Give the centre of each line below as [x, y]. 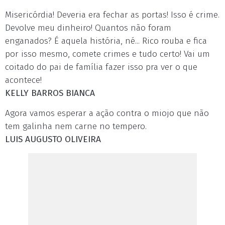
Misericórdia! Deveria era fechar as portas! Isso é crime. [112, 15]
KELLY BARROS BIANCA [50, 93]
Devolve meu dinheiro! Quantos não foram [88, 28]
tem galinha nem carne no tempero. [76, 126]
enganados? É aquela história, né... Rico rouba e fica [106, 41]
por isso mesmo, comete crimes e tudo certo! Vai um [107, 54]
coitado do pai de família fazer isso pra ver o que [101, 67]
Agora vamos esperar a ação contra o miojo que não [107, 113]
